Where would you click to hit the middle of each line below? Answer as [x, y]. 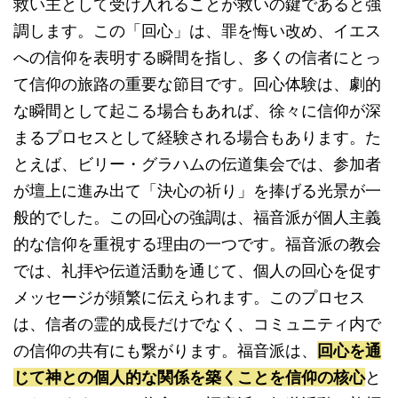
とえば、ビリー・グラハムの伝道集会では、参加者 [197, 164]
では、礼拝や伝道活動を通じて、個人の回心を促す [197, 271]
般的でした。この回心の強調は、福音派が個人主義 [197, 217]
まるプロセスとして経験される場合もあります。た [197, 137]
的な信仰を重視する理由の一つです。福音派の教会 [197, 244]
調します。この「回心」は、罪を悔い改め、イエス [197, 31]
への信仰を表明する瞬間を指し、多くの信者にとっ [197, 57]
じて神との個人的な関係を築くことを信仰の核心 [189, 377]
